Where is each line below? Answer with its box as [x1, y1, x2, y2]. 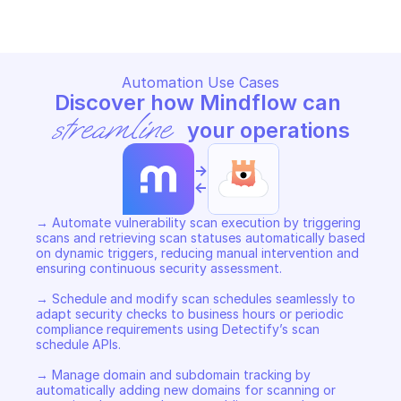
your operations [182, 117, 351, 143]
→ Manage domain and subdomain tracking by [36, 367, 311, 382]
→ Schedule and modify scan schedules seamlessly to [36, 291, 355, 306]
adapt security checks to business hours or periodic [36, 306, 344, 321]
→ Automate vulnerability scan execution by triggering [36, 215, 361, 230]
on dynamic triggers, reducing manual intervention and [36, 245, 359, 260]
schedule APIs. [36, 337, 124, 352]
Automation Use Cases [122, 73, 279, 91]
